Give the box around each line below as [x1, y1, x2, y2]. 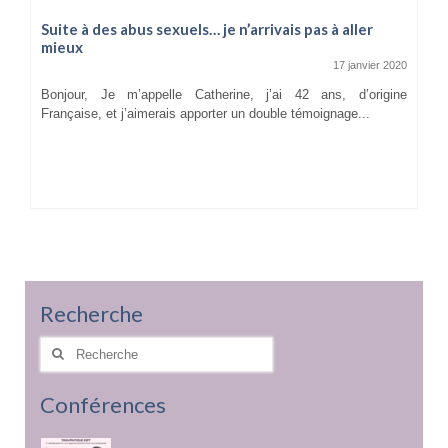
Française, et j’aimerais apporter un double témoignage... [41, 105, 370, 121]
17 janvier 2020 [333, 58, 407, 71]
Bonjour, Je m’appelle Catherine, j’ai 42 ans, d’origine [41, 86, 407, 102]
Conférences [40, 390, 166, 418]
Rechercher [39, 337, 105, 353]
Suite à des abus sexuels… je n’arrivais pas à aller [41, 19, 373, 38]
